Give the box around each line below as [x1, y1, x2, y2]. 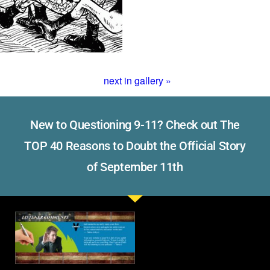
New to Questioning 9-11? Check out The [30, 118, 240, 132]
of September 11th [87, 160, 183, 174]
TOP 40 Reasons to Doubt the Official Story [24, 139, 246, 153]
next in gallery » [104, 74, 171, 87]
